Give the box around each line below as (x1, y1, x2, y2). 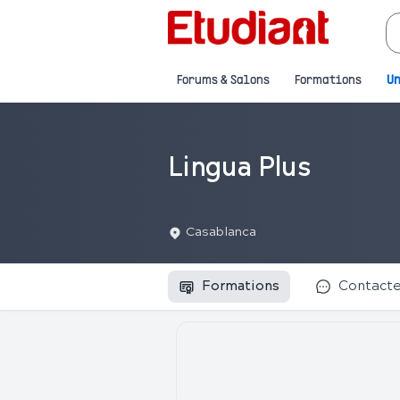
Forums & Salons (177, 75, 270, 87)
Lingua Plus (168, 153, 310, 185)
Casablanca (186, 225, 256, 240)
